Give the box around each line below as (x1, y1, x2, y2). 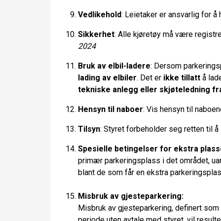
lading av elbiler (78, 73, 137, 82)
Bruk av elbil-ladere (78, 61, 150, 71)
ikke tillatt (163, 73, 200, 82)
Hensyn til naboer (78, 105, 143, 114)
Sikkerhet (78, 30, 114, 39)
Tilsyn (78, 124, 100, 134)
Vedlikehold (78, 10, 121, 19)
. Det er (137, 73, 163, 82)
